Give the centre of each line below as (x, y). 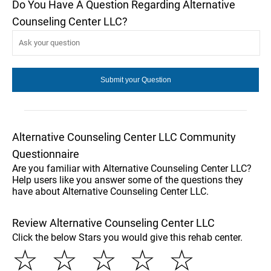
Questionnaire (46, 154)
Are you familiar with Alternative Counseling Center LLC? (132, 168)
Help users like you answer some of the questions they (128, 180)
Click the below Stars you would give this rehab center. (127, 237)
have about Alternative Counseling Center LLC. (110, 191)
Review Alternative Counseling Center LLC (113, 223)
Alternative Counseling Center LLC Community (124, 137)
